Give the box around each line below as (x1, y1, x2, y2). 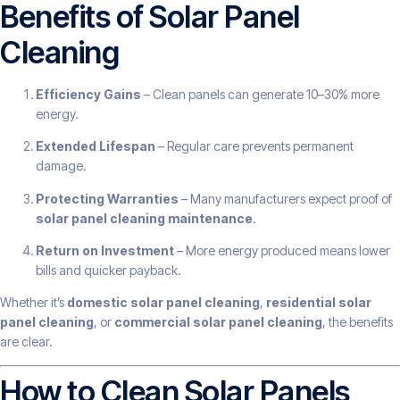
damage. (36, 158, 87, 174)
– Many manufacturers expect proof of (179, 190, 392, 206)
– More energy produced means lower (174, 242, 390, 258)
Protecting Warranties (36, 190, 179, 206)
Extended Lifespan (36, 138, 155, 154)
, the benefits (322, 314, 393, 330)
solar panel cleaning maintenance (36, 210, 253, 226)
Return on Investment (36, 242, 174, 258)
